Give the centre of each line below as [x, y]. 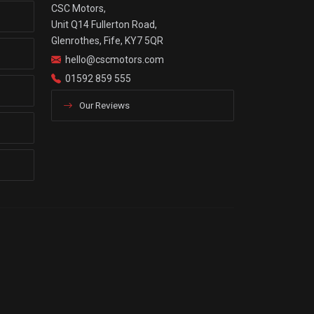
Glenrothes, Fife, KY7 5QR [107, 40]
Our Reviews [103, 105]
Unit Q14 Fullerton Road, [104, 24]
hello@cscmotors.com [115, 59]
